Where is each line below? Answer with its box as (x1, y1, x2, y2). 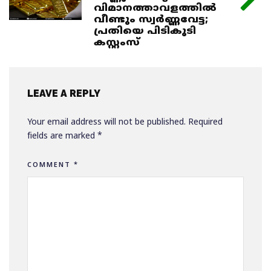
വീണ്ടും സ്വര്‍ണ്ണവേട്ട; (94, 13, 208, 26)
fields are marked (27, 131, 97, 142)
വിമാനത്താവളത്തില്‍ (94, 2, 217, 15)
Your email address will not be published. (27, 117, 186, 128)
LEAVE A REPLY (27, 87, 100, 99)
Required (188, 117, 223, 128)
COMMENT (27, 160, 74, 169)
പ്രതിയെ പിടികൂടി (94, 25, 196, 38)
